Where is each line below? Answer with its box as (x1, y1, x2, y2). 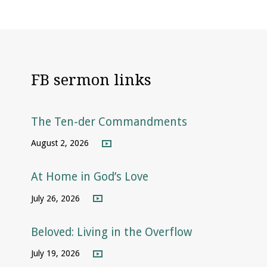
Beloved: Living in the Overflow (31, 225, 193, 240)
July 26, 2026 (31, 193, 80, 203)
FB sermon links (31, 71, 152, 89)
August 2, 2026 (31, 138, 89, 148)
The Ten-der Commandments (31, 114, 188, 129)
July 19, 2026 (31, 249, 80, 259)
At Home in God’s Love (31, 170, 149, 184)
